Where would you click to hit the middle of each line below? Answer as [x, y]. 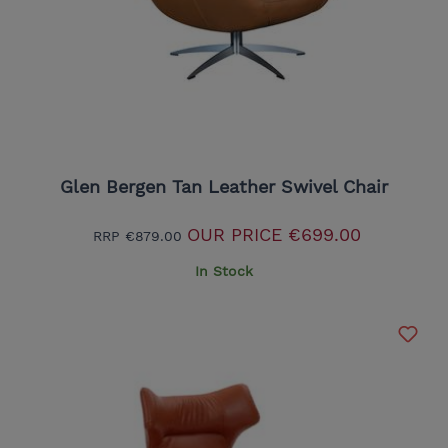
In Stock [224, 270]
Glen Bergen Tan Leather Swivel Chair [224, 186]
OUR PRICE [234, 234]
